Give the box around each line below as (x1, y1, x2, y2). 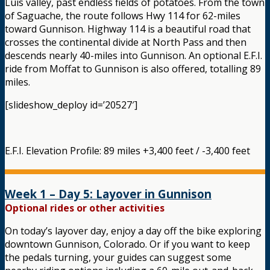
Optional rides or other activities (5, 201, 165, 215)
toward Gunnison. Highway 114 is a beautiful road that (5, 22, 251, 36)
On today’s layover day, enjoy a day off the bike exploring (5, 224, 262, 238)
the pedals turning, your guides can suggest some (5, 251, 231, 265)
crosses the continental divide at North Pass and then (5, 36, 246, 49)
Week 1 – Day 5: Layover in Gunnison (5, 186, 212, 202)
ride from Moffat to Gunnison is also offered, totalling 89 (5, 62, 261, 76)
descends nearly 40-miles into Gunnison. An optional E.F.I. (5, 49, 262, 63)
